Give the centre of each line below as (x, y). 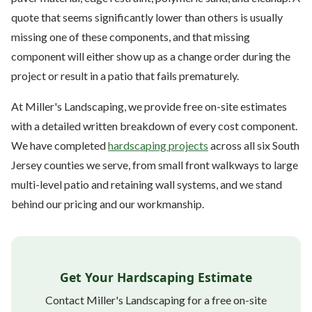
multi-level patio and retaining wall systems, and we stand (147, 184)
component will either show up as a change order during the (151, 56)
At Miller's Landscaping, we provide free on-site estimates (149, 106)
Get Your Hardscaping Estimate (156, 277)
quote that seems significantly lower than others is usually (147, 17)
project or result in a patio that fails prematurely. (125, 75)
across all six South (254, 145)
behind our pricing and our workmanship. (108, 203)
